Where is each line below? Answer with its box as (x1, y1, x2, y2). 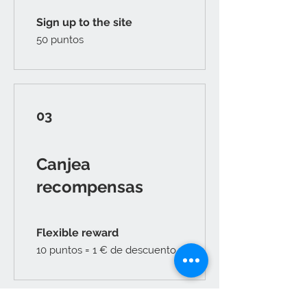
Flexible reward (36, 225, 119, 239)
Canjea (36, 153, 90, 174)
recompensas (36, 176, 143, 197)
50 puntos (36, 33, 84, 46)
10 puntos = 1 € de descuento (36, 243, 176, 256)
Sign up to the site (36, 15, 132, 29)
